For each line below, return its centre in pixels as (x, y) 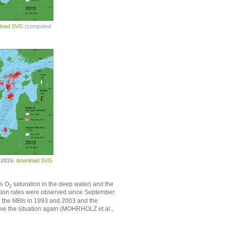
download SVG (34, 161)
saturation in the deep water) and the (63, 184)
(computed (38, 26)
